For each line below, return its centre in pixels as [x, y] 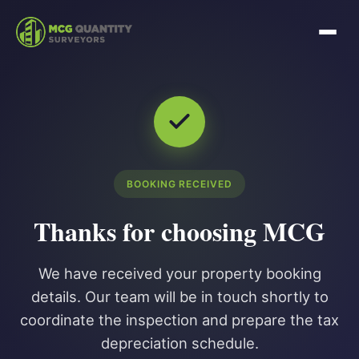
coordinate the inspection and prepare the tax [179, 320]
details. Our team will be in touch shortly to [179, 296]
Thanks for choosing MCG [179, 231]
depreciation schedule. [179, 343]
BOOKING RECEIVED [179, 184]
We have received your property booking [179, 273]
